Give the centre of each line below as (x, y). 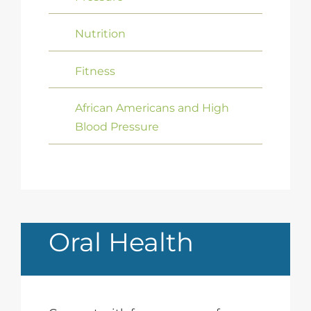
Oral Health (121, 242)
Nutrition (101, 34)
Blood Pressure (117, 127)
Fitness (95, 71)
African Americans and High (152, 108)
